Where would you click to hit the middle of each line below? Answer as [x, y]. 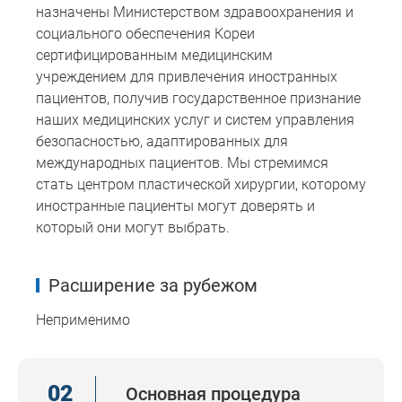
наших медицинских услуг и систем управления [195, 120]
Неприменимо [83, 320]
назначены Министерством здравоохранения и [195, 13]
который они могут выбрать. [133, 228]
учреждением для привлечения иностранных [187, 77]
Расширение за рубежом [153, 286]
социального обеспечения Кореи [145, 34]
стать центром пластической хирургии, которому [201, 185]
